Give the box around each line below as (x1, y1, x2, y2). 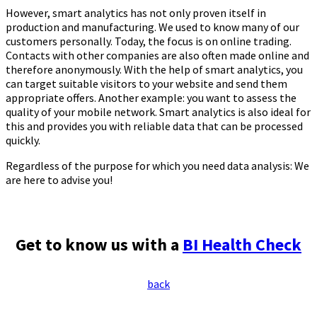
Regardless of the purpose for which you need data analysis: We (6, 158, 309, 173)
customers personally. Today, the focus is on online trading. (6, 34, 292, 49)
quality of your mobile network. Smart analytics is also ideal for (6, 105, 311, 120)
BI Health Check (183, 234, 301, 256)
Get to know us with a (16, 234, 183, 256)
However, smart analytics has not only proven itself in (6, 6, 266, 21)
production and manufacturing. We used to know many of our (6, 20, 299, 35)
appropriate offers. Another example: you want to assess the (6, 91, 296, 105)
